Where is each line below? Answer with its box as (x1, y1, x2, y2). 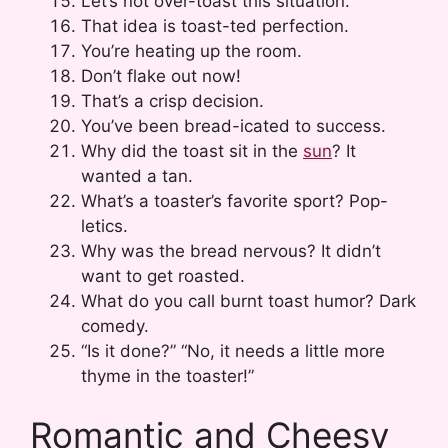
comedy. (81, 315, 149, 336)
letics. (81, 215, 128, 236)
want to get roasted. (81, 265, 245, 286)
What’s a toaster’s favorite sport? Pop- (81, 190, 388, 211)
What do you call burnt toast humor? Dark (81, 290, 416, 311)
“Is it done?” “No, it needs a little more (81, 340, 385, 361)
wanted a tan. (81, 165, 193, 186)
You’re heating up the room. (81, 40, 302, 61)
